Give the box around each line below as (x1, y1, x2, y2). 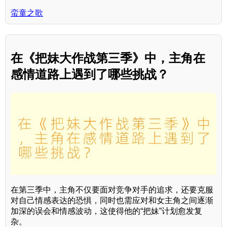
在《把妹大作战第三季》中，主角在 (11, 51, 205, 65)
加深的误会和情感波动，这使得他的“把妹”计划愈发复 (11, 207, 202, 216)
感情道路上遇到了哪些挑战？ (11, 67, 169, 81)
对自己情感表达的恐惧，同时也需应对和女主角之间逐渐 (11, 196, 213, 205)
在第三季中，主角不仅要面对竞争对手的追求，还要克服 (11, 185, 213, 195)
